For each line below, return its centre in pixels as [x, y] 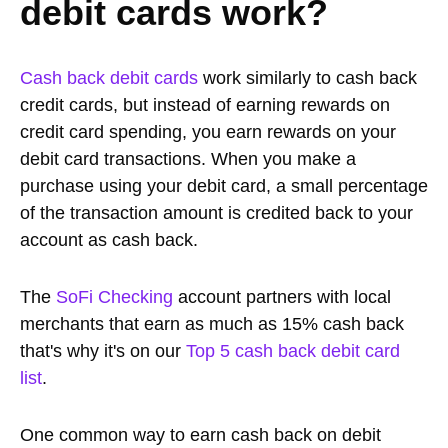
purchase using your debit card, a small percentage [224, 185]
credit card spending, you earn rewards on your [208, 131]
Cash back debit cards [109, 77]
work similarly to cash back [307, 77]
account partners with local [282, 296]
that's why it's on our [103, 350]
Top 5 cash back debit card [293, 350]
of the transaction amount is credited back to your [216, 212]
